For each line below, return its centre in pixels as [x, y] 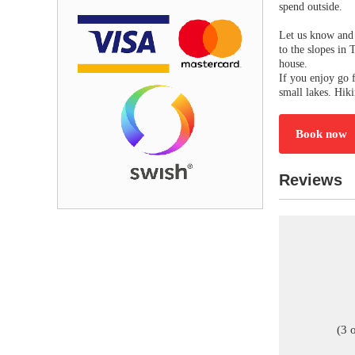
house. [293, 63]
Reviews [311, 179]
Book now [321, 134]
